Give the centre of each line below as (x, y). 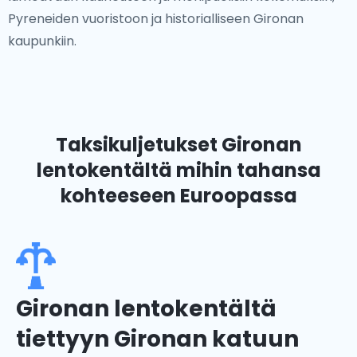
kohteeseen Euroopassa (178, 196)
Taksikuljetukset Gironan (178, 145)
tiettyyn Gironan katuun (157, 339)
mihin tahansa (246, 170)
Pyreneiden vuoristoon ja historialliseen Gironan (156, 19)
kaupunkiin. (42, 41)
